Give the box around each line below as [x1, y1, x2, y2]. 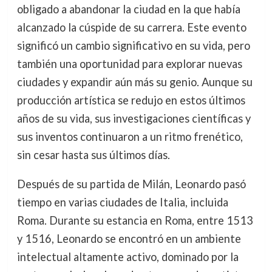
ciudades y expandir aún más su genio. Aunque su [16, 75, 253, 89]
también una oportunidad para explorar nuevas [16, 57, 242, 71]
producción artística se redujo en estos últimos [16, 93, 245, 107]
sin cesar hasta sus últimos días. [16, 148, 170, 162]
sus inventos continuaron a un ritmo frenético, [16, 130, 243, 144]
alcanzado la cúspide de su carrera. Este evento [16, 21, 246, 35]
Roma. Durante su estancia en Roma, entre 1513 [16, 214, 253, 228]
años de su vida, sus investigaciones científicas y [16, 112, 251, 126]
